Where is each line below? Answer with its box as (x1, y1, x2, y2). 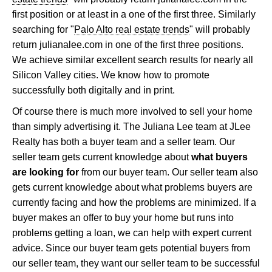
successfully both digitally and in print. (12, 85, 175, 96)
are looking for (12, 167, 79, 178)
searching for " (12, 24, 74, 35)
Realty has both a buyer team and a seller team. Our (12, 137, 235, 148)
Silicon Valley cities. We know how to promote (12, 70, 209, 81)
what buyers (191, 152, 248, 163)
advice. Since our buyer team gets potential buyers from (12, 243, 250, 254)
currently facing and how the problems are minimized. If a (12, 197, 256, 208)
